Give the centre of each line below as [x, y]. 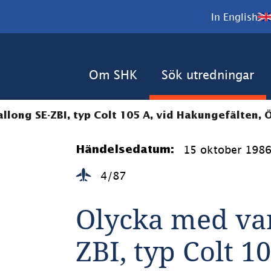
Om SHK [113, 75]
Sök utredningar [208, 75]
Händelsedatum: [125, 150]
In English [234, 17]
